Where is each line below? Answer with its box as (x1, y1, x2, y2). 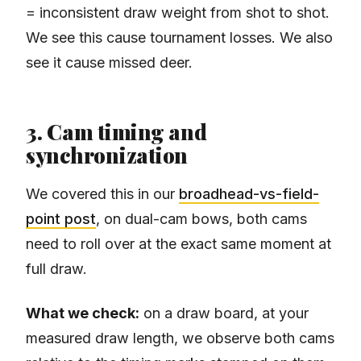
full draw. (26, 260, 87, 278)
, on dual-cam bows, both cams (96, 210, 307, 228)
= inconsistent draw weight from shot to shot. (26, 4, 330, 22)
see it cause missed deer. (26, 54, 193, 72)
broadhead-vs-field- (179, 185, 319, 203)
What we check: (26, 305, 139, 322)
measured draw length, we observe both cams (26, 330, 334, 347)
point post (26, 210, 96, 228)
